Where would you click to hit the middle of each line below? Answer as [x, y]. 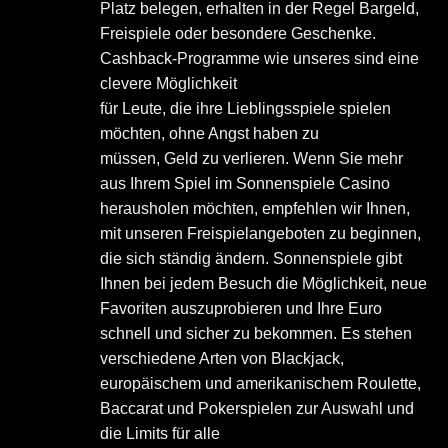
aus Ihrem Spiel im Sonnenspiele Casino [245, 183]
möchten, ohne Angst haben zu [209, 133]
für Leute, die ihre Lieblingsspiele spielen [245, 108]
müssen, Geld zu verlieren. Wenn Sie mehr [251, 158]
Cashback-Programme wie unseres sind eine [259, 58]
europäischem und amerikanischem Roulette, [260, 383]
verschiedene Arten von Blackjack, [222, 358]
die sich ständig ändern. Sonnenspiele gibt [251, 258]
